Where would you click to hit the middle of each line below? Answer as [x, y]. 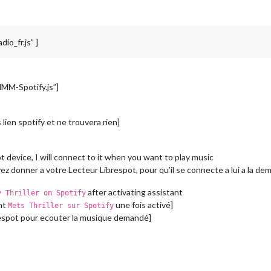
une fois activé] [143, 205]
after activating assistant [134, 192]
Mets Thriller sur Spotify [61, 206]
